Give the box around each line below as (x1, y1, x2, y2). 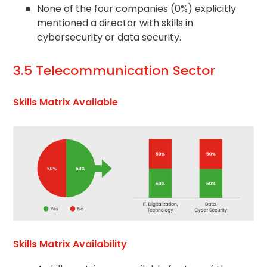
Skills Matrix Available (13, 95, 119, 110)
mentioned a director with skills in (37, 16, 194, 30)
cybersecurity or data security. (37, 30, 182, 45)
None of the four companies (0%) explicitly (37, 2, 237, 16)
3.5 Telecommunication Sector (13, 61, 216, 80)
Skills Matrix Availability (13, 237, 128, 251)
